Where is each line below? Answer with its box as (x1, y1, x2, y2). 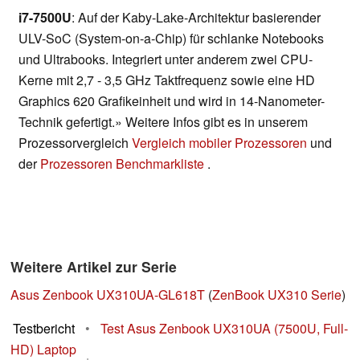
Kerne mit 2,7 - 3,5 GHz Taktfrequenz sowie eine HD (18, 71, 315, 90)
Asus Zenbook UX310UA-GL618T (10, 285, 205, 305)
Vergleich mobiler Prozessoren (132, 133, 307, 153)
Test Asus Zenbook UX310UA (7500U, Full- (100, 319, 348, 338)
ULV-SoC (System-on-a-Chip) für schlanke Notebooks (18, 29, 324, 48)
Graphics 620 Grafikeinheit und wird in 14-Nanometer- (18, 92, 325, 111)
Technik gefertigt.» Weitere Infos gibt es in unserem (18, 112, 308, 132)
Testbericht (13, 319, 75, 338)
